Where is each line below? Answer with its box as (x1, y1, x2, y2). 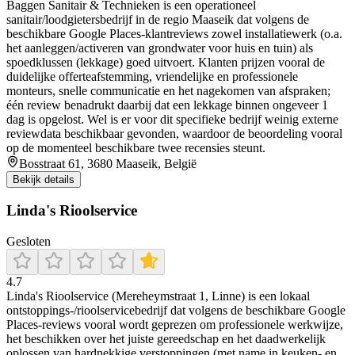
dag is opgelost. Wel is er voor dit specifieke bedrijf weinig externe (6, 112, 338, 126)
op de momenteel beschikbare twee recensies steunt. (6, 140, 265, 155)
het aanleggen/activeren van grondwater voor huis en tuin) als (6, 40, 313, 55)
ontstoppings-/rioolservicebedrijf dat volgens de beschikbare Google (6, 303, 345, 318)
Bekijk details (13, 173, 74, 185)
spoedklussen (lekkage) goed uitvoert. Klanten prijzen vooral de (6, 55, 325, 69)
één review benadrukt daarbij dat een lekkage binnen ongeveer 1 (6, 97, 328, 112)
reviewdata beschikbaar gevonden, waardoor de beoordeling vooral (6, 126, 342, 140)
